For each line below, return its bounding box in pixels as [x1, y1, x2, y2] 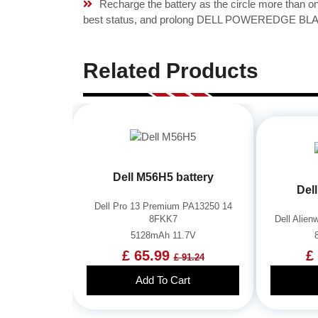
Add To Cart [136, 274, 190, 287]
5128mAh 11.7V [130, 230, 196, 241]
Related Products [83, 59, 258, 82]
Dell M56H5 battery [112, 171, 214, 184]
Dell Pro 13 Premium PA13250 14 [94, 201, 232, 212]
